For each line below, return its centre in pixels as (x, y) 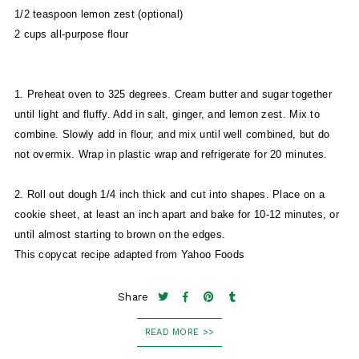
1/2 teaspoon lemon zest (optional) (99, 14)
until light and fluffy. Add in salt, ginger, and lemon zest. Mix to (167, 115)
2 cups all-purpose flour (71, 34)
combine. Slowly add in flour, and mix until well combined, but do (172, 135)
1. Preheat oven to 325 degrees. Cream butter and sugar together (173, 95)
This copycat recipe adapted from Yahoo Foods (129, 255)
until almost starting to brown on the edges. (121, 235)
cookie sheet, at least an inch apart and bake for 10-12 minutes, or (177, 215)
